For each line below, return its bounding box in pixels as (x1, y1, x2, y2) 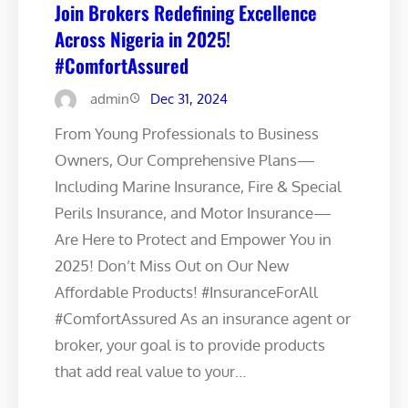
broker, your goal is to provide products (55, 334, 325, 354)
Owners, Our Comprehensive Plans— (55, 149, 315, 169)
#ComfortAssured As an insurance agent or (55, 308, 351, 328)
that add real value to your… (55, 361, 246, 381)
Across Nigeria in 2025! (55, 24, 230, 53)
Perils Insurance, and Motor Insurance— (55, 202, 331, 222)
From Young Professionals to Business (55, 123, 319, 143)
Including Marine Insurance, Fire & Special (55, 176, 342, 196)
